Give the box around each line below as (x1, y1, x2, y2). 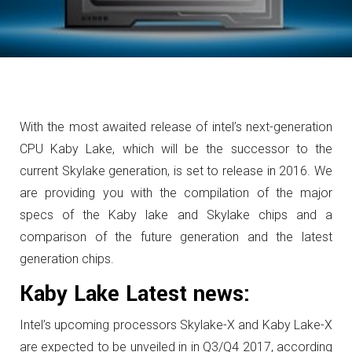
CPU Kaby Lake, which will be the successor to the (20, 141, 332, 156)
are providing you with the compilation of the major (20, 185, 332, 200)
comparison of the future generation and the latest (20, 229, 332, 244)
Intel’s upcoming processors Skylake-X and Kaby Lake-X (20, 317, 332, 332)
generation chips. (20, 251, 114, 266)
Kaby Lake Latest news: (20, 279, 250, 310)
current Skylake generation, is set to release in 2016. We (20, 163, 332, 178)
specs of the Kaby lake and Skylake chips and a (20, 207, 332, 222)
